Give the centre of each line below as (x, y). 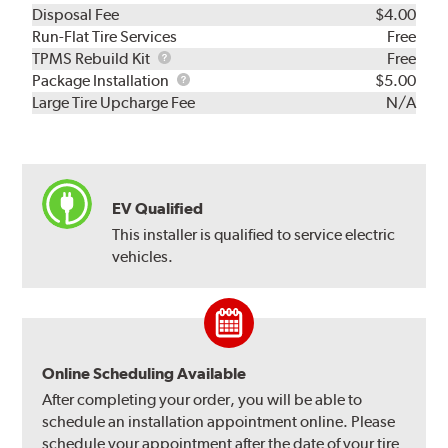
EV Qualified (158, 208)
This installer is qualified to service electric (254, 234)
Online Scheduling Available (144, 373)
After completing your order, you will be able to (202, 399)
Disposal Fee (76, 14)
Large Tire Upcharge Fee (114, 102)
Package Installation (102, 80)
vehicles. (143, 256)
